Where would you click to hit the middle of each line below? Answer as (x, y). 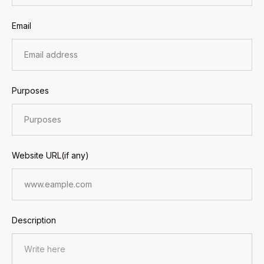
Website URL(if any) (50, 155)
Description (34, 220)
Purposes (30, 90)
